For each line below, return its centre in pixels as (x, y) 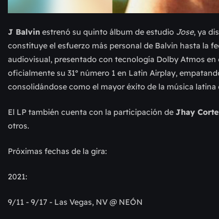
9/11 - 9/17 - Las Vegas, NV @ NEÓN (75, 202)
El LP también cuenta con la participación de (92, 112)
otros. (19, 126)
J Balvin (24, 32)
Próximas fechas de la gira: (57, 151)
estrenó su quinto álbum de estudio (108, 32)
